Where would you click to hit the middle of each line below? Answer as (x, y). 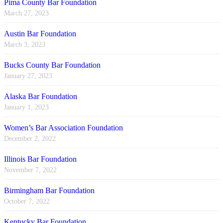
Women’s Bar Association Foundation (63, 128)
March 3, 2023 (25, 45)
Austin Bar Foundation (40, 34)
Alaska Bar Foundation (41, 97)
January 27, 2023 (28, 76)
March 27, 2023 (26, 13)
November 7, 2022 (30, 170)
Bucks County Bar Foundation (52, 65)
